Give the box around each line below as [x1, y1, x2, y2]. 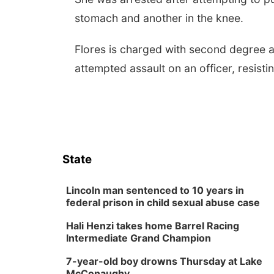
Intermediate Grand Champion [66, 232, 211, 244]
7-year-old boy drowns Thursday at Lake [66, 255, 262, 267]
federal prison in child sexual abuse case [66, 196, 260, 209]
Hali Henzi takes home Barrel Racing [66, 220, 239, 232]
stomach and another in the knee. [75, 12, 246, 24]
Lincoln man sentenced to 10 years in [66, 184, 244, 196]
